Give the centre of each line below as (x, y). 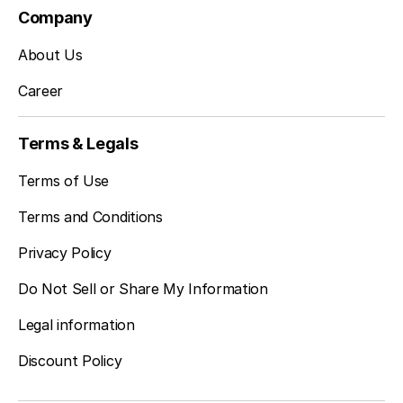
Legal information (76, 325)
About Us (50, 55)
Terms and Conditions (90, 217)
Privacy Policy (65, 253)
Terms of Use (64, 181)
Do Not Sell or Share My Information (143, 289)
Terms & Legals (78, 143)
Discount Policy (70, 361)
